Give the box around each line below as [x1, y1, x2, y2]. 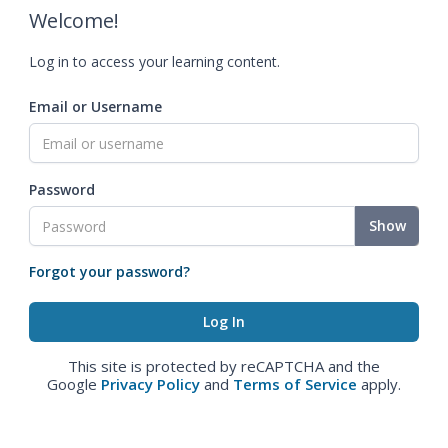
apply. [357, 374, 401, 394]
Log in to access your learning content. [29, 52, 280, 71]
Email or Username [29, 97, 162, 116]
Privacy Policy [101, 374, 200, 394]
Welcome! [29, 7, 119, 34]
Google [47, 374, 101, 394]
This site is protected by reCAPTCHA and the [68, 356, 380, 376]
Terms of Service [233, 374, 357, 394]
